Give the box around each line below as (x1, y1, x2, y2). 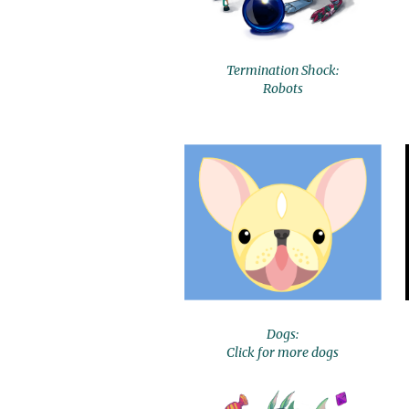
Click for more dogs (226, 344, 340, 361)
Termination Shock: (226, 62, 340, 79)
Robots (262, 80, 303, 97)
